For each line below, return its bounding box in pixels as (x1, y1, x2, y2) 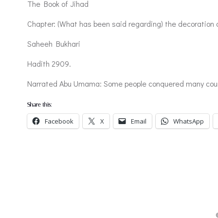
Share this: (27, 101, 52, 109)
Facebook (45, 117, 73, 126)
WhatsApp (173, 117, 204, 126)
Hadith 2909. (27, 58, 71, 69)
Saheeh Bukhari (27, 38, 80, 49)
